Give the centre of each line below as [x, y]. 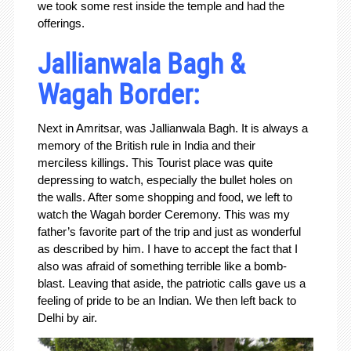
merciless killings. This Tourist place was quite [155, 163]
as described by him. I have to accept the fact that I [167, 249]
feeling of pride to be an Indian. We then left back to [166, 301]
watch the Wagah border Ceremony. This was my [163, 215]
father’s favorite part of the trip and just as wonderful [169, 232]
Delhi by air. [67, 318]
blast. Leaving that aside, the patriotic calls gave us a [171, 284]
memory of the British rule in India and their [146, 146]
